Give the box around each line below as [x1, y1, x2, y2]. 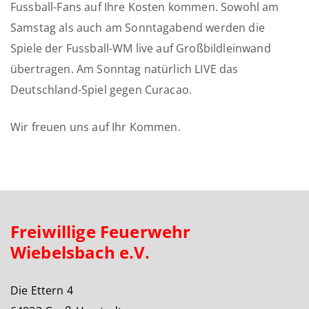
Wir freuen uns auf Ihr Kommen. [10, 119, 181, 134]
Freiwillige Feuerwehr [10, 219, 191, 243]
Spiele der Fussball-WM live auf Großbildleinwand [10, 40, 271, 56]
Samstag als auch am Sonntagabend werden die [10, 19, 265, 35]
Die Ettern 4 [10, 282, 73, 298]
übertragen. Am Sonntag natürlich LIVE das [10, 61, 239, 77]
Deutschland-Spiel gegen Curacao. [10, 81, 192, 97]
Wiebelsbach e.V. [10, 240, 150, 263]
